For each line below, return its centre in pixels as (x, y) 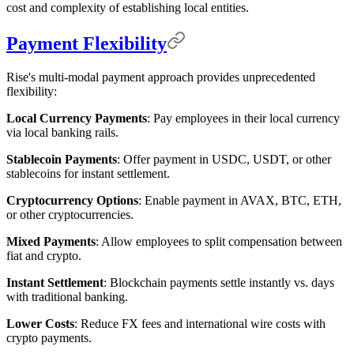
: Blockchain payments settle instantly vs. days (219, 283)
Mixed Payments (51, 242)
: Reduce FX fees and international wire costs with (200, 324)
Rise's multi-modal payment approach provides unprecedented (161, 77)
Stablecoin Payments (62, 160)
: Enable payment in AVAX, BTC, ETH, (240, 201)
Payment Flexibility (87, 44)
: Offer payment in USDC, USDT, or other (224, 160)
